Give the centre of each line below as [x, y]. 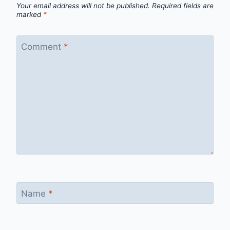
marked [30, 14]
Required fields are [183, 5]
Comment [42, 47]
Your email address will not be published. [83, 5]
